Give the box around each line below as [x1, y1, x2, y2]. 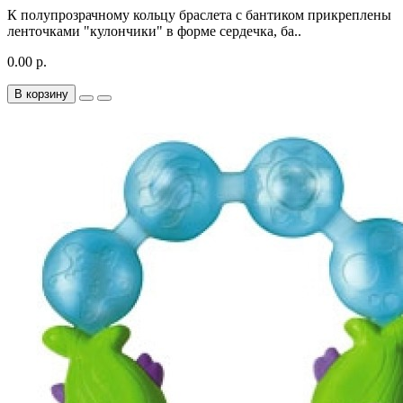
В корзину [14, 86, 68, 101]
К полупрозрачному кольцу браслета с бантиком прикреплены [7, 6, 391, 22]
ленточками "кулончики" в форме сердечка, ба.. [7, 22, 301, 39]
